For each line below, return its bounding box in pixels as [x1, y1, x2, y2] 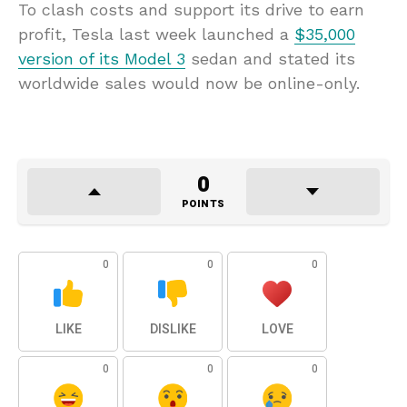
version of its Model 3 [18, 49, 185, 69]
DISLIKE [149, 320, 196, 340]
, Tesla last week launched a [62, 25, 294, 45]
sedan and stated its [185, 49, 355, 69]
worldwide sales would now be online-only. [18, 74, 360, 94]
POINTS [181, 196, 225, 213]
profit [18, 25, 62, 45]
